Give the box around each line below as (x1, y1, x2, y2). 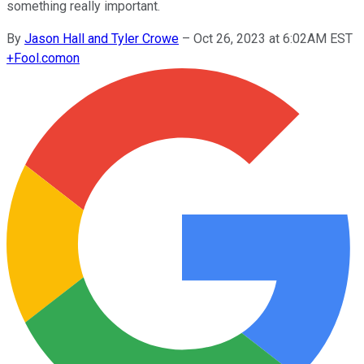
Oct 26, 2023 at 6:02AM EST (193, 30, 353, 46)
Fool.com (14, 50, 66, 66)
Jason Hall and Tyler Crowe (24, 30, 179, 46)
